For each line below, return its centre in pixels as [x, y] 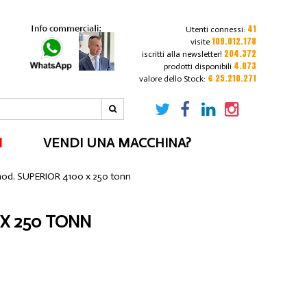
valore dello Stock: [173, 79]
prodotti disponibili [197, 66]
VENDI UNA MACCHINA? [118, 143]
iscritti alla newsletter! [182, 54]
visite [201, 42]
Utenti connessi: [216, 29]
